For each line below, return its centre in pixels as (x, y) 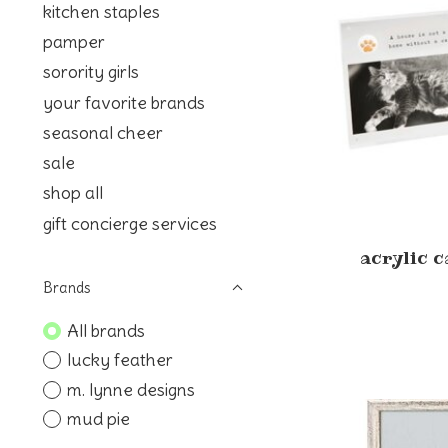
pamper (74, 42)
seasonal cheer (103, 132)
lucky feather (119, 360)
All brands (105, 330)
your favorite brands (124, 102)
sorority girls (91, 72)
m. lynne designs (130, 389)
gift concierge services (130, 223)
